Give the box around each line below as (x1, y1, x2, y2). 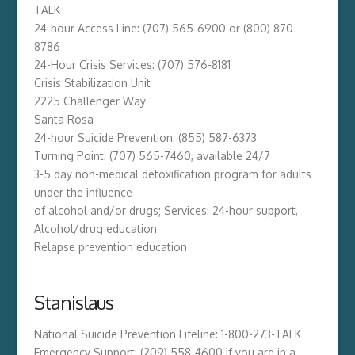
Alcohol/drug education (33, 221, 157, 235)
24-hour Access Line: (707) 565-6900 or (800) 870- (33, 21, 297, 35)
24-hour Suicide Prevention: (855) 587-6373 (33, 130, 257, 144)
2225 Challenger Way (33, 94, 146, 108)
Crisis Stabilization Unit (33, 75, 151, 90)
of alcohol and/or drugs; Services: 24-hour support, (33, 203, 298, 217)
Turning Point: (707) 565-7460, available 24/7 (33, 148, 270, 162)
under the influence (33, 185, 132, 199)
